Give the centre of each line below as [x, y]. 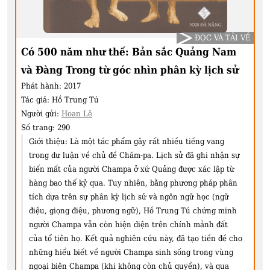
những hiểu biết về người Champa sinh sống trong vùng [131, 252]
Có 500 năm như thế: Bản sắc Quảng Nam [129, 52]
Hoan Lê [77, 113]
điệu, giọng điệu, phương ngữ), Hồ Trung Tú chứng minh [133, 210]
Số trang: [39, 127]
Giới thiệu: [48, 141]
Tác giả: [36, 99]
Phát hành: [42, 86]
